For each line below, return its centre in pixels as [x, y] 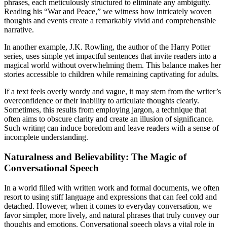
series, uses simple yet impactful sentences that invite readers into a [110, 56]
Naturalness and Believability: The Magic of [95, 157]
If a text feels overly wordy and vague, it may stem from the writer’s [112, 92]
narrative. [19, 30]
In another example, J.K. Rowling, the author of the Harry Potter [107, 47]
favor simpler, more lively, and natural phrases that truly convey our [111, 215]
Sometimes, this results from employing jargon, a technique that [105, 110]
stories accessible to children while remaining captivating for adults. [111, 74]
